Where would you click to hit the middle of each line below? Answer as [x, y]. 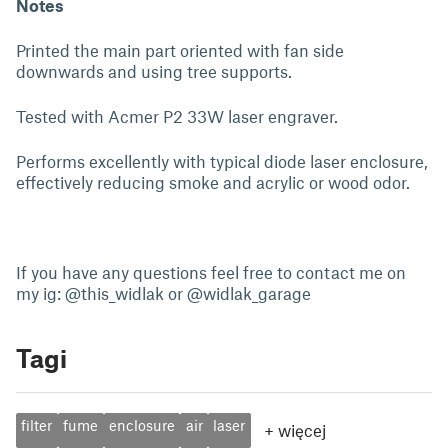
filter [37, 425]
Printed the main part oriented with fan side [180, 50]
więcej [301, 430]
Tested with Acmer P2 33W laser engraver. [177, 116]
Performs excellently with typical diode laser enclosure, [222, 161]
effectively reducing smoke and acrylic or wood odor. [213, 182]
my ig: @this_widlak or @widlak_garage [163, 293]
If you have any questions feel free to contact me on [211, 272]
